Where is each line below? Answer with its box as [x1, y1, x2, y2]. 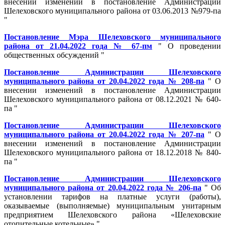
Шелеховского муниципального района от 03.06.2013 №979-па [4, 6, 221, 15]
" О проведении [152, 41, 221, 50]
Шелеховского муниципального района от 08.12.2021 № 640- [4, 94, 221, 103]
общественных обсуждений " [4, 50, 104, 59]
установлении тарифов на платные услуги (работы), [4, 192, 221, 201]
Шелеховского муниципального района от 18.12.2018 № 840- [4, 148, 221, 157]
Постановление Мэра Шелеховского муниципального [4, 32, 221, 41]
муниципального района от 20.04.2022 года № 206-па [4, 183, 201, 192]
